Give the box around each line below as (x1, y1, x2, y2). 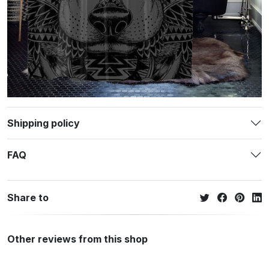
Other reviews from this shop (7, 233, 148, 246)
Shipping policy (7, 116, 80, 129)
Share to (7, 191, 49, 204)
